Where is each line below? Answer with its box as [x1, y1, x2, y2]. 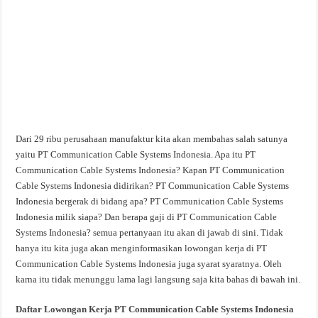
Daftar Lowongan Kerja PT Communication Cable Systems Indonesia [16, 303, 295, 314]
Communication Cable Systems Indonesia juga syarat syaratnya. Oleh [16, 258, 283, 269]
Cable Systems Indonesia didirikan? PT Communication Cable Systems [16, 180, 290, 191]
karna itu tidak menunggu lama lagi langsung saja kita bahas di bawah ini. [16, 273, 301, 285]
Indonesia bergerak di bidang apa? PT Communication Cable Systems [16, 195, 284, 207]
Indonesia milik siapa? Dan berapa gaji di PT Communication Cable [16, 211, 278, 222]
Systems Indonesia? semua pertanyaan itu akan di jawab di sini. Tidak [16, 226, 284, 238]
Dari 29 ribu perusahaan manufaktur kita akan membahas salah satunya [16, 133, 288, 144]
